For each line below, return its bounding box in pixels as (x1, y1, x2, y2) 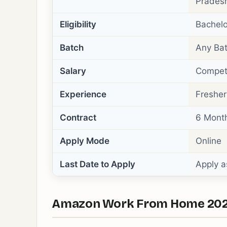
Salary (60, 66, 86, 76)
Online (196, 136, 221, 146)
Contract (60, 112, 96, 123)
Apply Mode (60, 136, 109, 146)
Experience (60, 89, 106, 99)
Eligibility (60, 19, 96, 29)
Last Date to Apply (60, 159, 135, 169)
